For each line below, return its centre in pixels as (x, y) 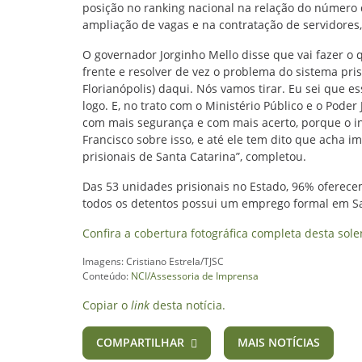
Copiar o (107, 305)
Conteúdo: (107, 276)
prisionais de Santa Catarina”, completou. (194, 156)
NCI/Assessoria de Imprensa (195, 276)
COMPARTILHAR (140, 342)
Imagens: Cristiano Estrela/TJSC (153, 261)
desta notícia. (187, 305)
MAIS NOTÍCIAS (279, 342)
